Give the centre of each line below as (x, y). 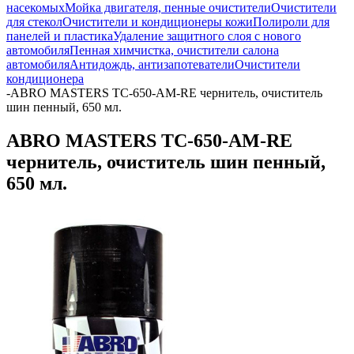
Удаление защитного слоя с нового (207, 36)
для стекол (34, 22)
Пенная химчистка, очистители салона (174, 50)
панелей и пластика (60, 36)
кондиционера (45, 79)
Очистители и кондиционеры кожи (158, 22)
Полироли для (291, 22)
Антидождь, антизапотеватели (152, 64)
